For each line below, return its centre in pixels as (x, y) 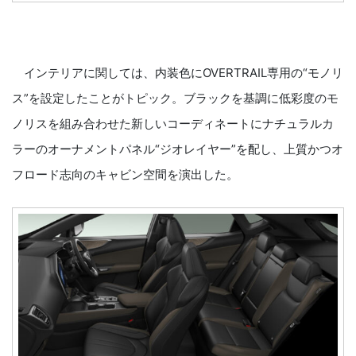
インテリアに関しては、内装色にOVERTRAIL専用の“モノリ (178, 72)
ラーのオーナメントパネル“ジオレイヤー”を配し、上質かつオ (178, 149)
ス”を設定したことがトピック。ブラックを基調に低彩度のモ (175, 98)
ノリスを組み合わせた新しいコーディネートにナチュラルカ (173, 123)
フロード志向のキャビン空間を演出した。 (125, 174)
